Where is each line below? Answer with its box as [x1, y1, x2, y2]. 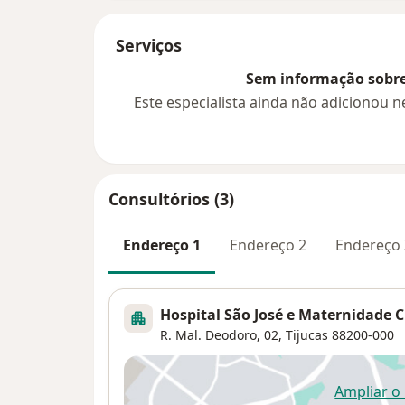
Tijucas [286, 325, 328, 344]
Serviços [116, 34, 182, 57]
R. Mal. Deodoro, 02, [160, 325, 282, 344]
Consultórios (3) [108, 188, 234, 211]
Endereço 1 [123, 235, 201, 256]
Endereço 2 [230, 235, 306, 256]
